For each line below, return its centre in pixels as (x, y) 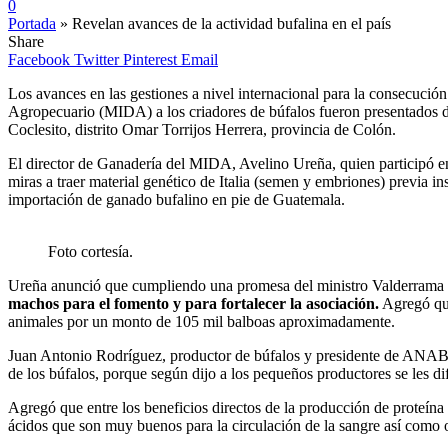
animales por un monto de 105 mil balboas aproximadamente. (201, 321)
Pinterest (150, 59)
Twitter (96, 59)
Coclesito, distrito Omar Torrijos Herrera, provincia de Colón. (202, 129)
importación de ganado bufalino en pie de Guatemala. (176, 199)
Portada (32, 23)
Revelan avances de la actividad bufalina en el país (231, 23)
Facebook (39, 59)
